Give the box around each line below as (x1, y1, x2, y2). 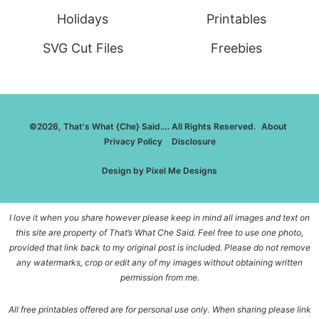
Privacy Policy (103, 136, 162, 147)
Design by (102, 165, 146, 177)
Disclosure (171, 136, 216, 147)
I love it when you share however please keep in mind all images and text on (9, 212, 310, 224)
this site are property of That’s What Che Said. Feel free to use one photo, (16, 227, 303, 239)
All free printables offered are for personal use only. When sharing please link (8, 304, 311, 315)
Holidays (57, 11, 109, 27)
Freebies (210, 41, 262, 56)
